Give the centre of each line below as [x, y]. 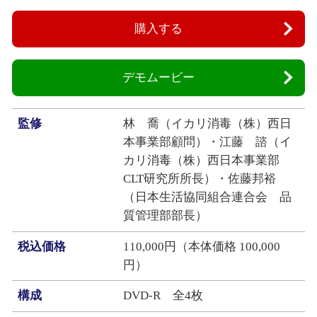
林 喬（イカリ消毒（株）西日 [208, 124]
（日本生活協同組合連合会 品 [208, 197]
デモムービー [158, 78]
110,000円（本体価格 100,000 [202, 246]
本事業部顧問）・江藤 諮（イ [208, 142]
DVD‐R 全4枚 [163, 296]
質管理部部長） [166, 216]
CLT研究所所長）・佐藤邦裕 [200, 179]
